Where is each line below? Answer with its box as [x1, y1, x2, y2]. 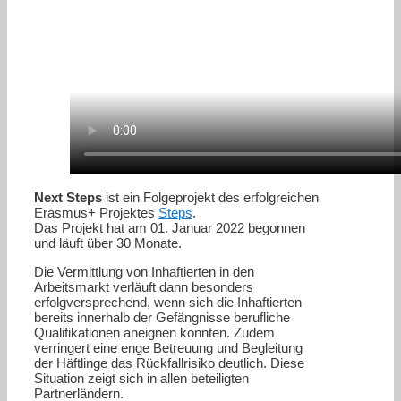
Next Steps [34, 189, 102, 205]
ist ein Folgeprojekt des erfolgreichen [102, 189, 319, 205]
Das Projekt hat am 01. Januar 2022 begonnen [34, 219, 305, 235]
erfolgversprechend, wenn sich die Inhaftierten [34, 294, 302, 310]
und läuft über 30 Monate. [34, 235, 182, 251]
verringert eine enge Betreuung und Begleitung [34, 339, 303, 355]
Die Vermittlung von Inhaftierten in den [34, 263, 254, 279]
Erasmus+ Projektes [34, 204, 158, 220]
